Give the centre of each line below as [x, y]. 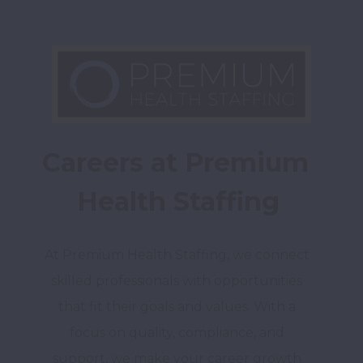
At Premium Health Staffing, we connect [177, 254]
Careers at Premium [175, 162]
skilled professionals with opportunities [177, 280]
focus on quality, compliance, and [177, 332]
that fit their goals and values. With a [177, 306]
